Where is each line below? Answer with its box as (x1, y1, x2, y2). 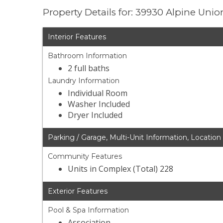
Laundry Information (48, 76, 120, 86)
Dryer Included (68, 110, 123, 121)
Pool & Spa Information (48, 206, 129, 215)
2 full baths (68, 63, 110, 74)
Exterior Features (48, 187, 108, 196)
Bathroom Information (48, 51, 127, 61)
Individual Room (68, 88, 128, 99)
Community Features (48, 152, 122, 161)
